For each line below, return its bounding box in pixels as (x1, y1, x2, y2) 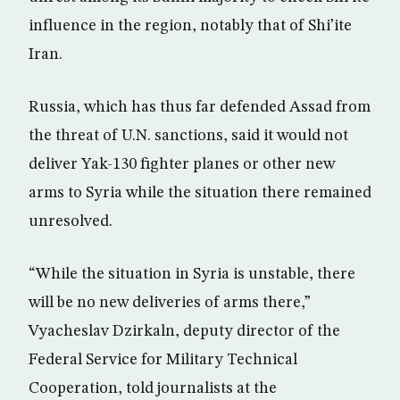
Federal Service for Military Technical (29, 352, 297, 368)
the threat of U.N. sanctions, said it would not (29, 128, 348, 144)
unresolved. (29, 213, 112, 229)
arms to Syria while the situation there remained (29, 185, 371, 201)
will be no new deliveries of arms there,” (29, 295, 311, 311)
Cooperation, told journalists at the (29, 380, 277, 396)
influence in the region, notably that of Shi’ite (29, 18, 352, 34)
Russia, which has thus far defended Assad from (29, 99, 371, 115)
